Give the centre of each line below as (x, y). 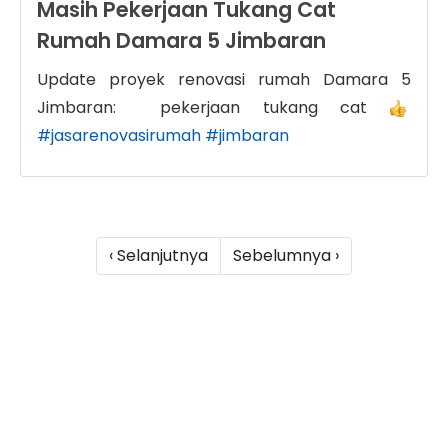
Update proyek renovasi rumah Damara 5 (224, 79)
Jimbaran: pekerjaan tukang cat (213, 107)
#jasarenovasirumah (119, 135)
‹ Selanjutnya (158, 255)
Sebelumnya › (286, 255)
